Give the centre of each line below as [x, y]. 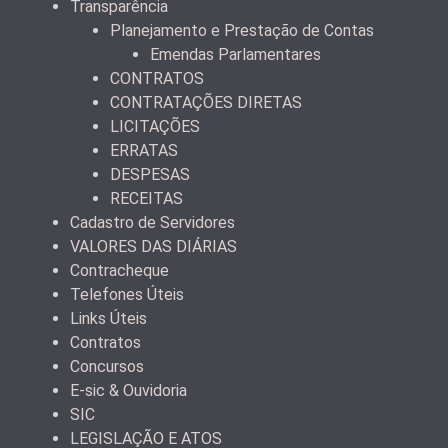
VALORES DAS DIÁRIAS [153, 246]
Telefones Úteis [127, 294]
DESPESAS [150, 174]
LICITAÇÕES [155, 126]
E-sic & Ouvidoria [128, 390]
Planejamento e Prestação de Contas [242, 30]
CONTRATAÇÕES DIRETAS [206, 102]
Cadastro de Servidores [152, 222]
